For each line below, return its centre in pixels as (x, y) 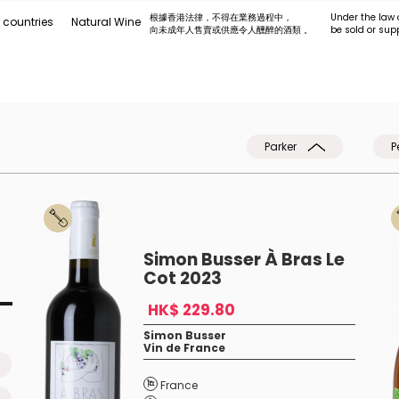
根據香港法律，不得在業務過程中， (221, 17)
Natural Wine (106, 22)
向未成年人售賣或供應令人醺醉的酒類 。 (231, 30)
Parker (282, 147)
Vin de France (184, 348)
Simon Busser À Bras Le (244, 260)
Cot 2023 (182, 278)
